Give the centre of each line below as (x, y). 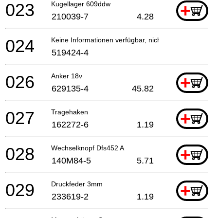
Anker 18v (67, 76)
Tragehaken (70, 112)
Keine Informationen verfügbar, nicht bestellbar (123, 40)
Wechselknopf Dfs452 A (88, 148)
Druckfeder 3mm (77, 184)
